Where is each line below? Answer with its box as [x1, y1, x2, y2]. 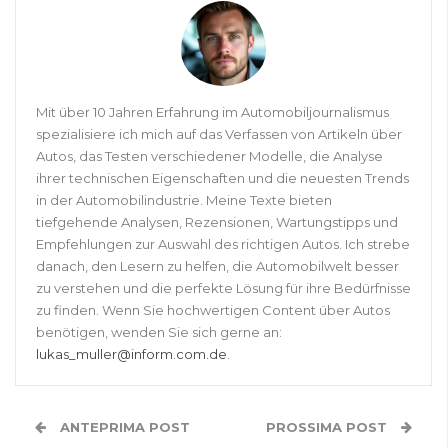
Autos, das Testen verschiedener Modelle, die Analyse [36, 148, 383, 165]
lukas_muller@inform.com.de [36, 346, 227, 363]
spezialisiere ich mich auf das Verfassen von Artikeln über [36, 126, 402, 143]
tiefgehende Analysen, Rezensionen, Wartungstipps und [36, 214, 398, 231]
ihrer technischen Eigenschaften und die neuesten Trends [36, 170, 409, 187]
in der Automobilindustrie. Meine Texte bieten [36, 192, 332, 209]
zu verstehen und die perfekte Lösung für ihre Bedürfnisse [36, 280, 411, 297]
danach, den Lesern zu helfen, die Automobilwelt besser [36, 258, 399, 275]
